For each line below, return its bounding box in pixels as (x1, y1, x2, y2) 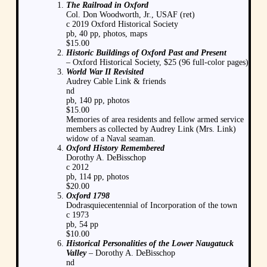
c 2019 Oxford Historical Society (66, 19, 178, 29)
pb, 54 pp (66, 219, 98, 229)
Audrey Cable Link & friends (66, 76, 166, 86)
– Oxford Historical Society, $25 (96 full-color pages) (66, 57, 249, 67)
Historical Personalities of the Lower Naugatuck (66, 238, 234, 248)
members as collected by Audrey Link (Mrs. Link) (66, 124, 236, 133)
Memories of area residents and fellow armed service (66, 114, 244, 124)
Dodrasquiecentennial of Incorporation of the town (66, 200, 237, 210)
